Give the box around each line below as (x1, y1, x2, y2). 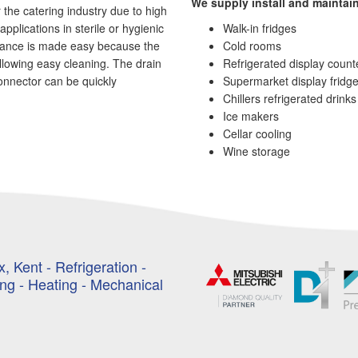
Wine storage (223, 143, 290, 159)
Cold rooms (223, 38, 281, 54)
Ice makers (223, 108, 279, 124)
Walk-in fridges (223, 20, 296, 36)
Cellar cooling (223, 125, 292, 141)
